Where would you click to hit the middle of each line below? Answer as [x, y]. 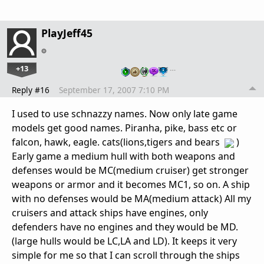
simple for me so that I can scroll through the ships [126, 255]
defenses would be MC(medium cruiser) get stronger [130, 171]
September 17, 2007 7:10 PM [114, 90]
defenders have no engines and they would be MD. [125, 227]
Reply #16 [31, 90]
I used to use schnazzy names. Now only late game [125, 114]
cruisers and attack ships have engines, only [110, 213]
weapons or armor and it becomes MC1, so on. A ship [131, 185]
